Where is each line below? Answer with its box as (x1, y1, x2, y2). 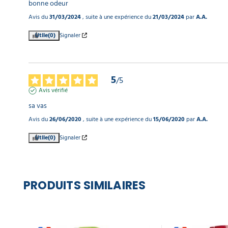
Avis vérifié (39, 85, 68, 95)
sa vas (28, 99, 47, 111)
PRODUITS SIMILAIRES (23, 177, 146, 193)
